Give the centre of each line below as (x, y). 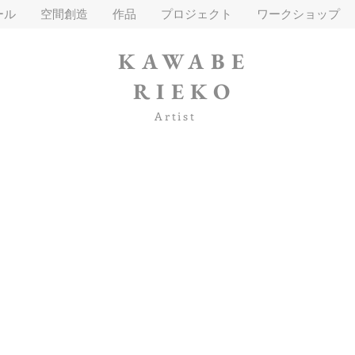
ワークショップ (298, 14)
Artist (176, 116)
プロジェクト (196, 14)
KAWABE (185, 61)
